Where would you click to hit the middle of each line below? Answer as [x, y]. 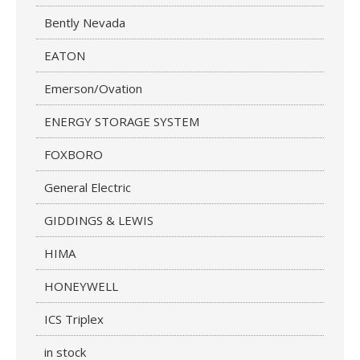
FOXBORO [74, 154]
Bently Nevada [85, 22]
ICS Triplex [74, 319]
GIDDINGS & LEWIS [99, 220]
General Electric [88, 187]
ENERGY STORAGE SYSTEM [122, 121]
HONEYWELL [81, 286]
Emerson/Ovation [93, 88]
